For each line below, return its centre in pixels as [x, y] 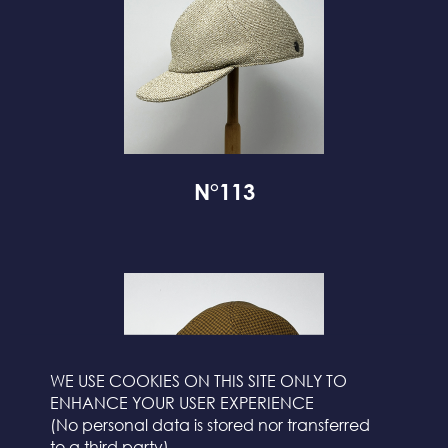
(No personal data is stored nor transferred [210, 425]
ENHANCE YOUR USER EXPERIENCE [182, 403]
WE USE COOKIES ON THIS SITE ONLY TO [198, 381]
